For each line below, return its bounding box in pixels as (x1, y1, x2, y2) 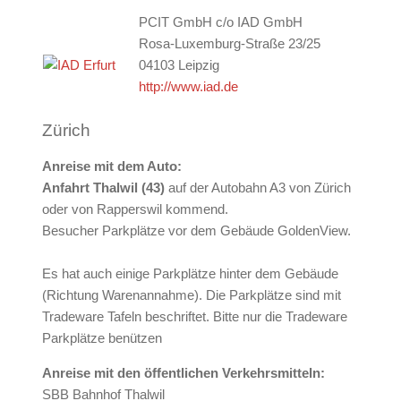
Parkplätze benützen (41, 330, 162, 346)
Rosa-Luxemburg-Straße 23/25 (138, 36, 320, 52)
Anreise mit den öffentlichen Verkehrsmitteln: (41, 365, 325, 381)
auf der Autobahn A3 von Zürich (164, 180, 351, 196)
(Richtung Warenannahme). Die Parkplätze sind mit (41, 287, 341, 303)
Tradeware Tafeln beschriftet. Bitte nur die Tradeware (41, 309, 347, 325)
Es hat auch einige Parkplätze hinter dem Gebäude (41, 266, 338, 282)
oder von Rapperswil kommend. (41, 201, 228, 218)
